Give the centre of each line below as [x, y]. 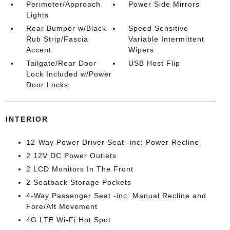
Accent [39, 50]
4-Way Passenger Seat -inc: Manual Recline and [116, 196]
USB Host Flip [155, 63]
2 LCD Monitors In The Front [80, 169]
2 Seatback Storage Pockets [79, 182]
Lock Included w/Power [69, 74]
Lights [37, 15]
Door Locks [47, 85]
